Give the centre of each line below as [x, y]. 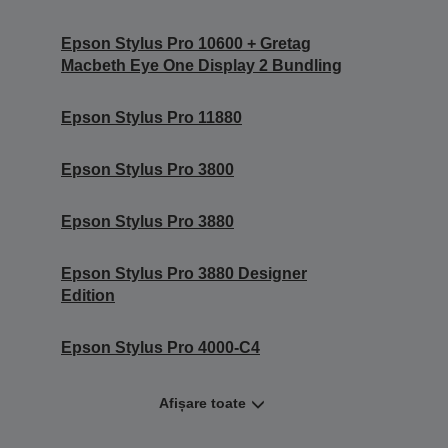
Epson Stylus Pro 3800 [147, 170]
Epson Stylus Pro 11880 [151, 118]
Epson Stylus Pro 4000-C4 [160, 348]
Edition [88, 296]
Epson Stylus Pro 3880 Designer [184, 274]
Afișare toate [202, 403]
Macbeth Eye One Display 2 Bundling [201, 66]
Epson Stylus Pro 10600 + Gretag [186, 44]
